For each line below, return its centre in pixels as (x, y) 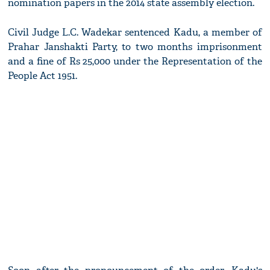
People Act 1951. (43, 76)
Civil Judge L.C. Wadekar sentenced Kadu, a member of (135, 33)
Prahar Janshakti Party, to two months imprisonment (135, 47)
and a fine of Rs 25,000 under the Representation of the (135, 61)
